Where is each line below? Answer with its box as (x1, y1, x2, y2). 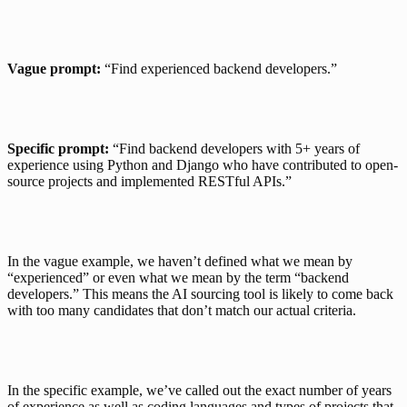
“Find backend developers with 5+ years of (109, 140, 360, 156)
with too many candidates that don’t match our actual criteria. (7, 302, 356, 318)
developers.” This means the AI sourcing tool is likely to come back (7, 285, 393, 302)
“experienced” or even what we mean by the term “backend (7, 269, 349, 285)
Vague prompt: (7, 60, 101, 76)
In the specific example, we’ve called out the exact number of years (7, 382, 392, 398)
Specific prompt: (7, 140, 109, 156)
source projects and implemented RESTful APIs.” (7, 173, 292, 189)
